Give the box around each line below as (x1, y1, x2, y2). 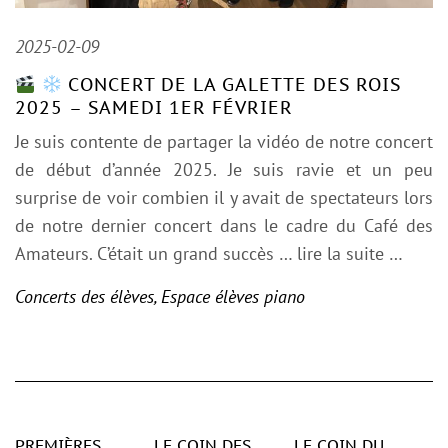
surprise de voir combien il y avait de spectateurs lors (15, 186, 433, 210)
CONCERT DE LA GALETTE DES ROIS (62, 73, 401, 97)
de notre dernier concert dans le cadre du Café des (15, 214, 433, 238)
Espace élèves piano (161, 285, 305, 309)
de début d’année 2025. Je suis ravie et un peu (15, 158, 433, 182)
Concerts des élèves (15, 285, 154, 309)
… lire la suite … (279, 242, 403, 266)
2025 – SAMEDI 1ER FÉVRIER (15, 96, 293, 120)
